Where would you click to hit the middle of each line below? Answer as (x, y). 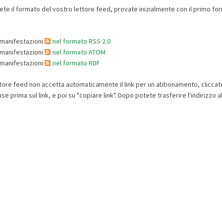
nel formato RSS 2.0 (81, 41)
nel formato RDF (76, 63)
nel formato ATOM (79, 52)
